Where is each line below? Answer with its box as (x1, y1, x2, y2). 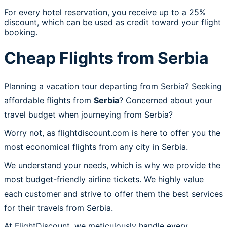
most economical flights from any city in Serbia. (4, 141, 188, 152)
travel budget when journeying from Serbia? (4, 109, 173, 120)
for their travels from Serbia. (4, 202, 113, 213)
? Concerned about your (119, 95, 212, 105)
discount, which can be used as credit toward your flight (4, 17, 221, 27)
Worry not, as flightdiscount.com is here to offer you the (4, 127, 220, 138)
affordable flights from (4, 95, 94, 105)
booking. (4, 27, 37, 37)
